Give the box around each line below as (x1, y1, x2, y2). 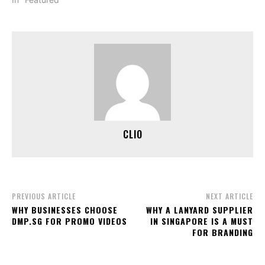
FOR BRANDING (192, 226, 253, 239)
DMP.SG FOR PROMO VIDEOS (12, 215, 127, 228)
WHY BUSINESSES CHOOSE (12, 203, 118, 216)
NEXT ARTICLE (205, 191, 253, 202)
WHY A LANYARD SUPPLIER (146, 203, 253, 216)
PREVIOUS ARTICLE (12, 191, 76, 202)
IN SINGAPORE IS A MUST (150, 215, 253, 228)
